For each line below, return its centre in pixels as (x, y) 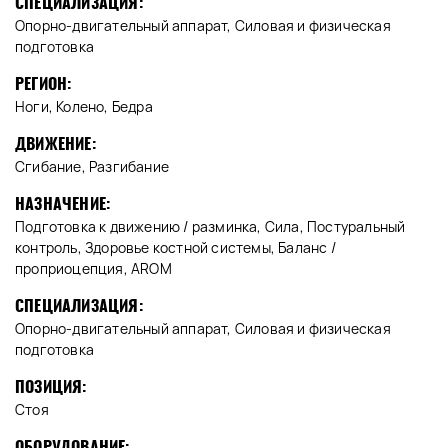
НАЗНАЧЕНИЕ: (63, 204)
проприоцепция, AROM (93, 269)
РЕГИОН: (43, 84)
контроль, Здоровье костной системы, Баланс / (175, 248)
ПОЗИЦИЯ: (51, 387)
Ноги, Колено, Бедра (84, 107)
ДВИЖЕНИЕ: (55, 144)
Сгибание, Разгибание (92, 167)
